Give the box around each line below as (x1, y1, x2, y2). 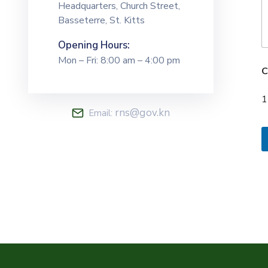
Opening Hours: (58, 38, 130, 52)
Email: (88, 106, 115, 119)
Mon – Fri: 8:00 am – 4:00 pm (58, 53, 180, 67)
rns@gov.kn (114, 105, 170, 120)
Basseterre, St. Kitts (58, 13, 145, 27)
